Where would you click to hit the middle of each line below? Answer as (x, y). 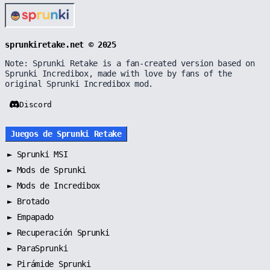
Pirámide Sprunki (54, 264)
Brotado (33, 201)
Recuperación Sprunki (63, 232)
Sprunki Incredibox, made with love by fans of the (118, 73)
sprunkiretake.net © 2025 (61, 44)
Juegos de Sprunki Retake (66, 133)
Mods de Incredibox (58, 185)
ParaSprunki (42, 248)
